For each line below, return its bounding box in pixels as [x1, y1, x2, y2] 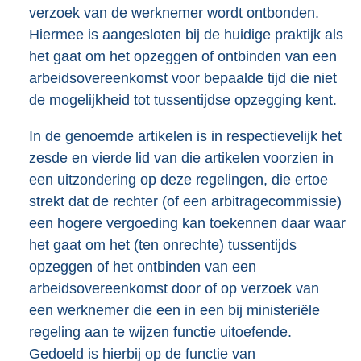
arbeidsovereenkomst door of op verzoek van [29, 280, 319, 297]
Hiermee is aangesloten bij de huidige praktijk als [29, 27, 343, 44]
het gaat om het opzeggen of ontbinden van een [29, 48, 337, 65]
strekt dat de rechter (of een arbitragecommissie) [29, 193, 342, 210]
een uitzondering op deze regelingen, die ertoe [29, 172, 328, 189]
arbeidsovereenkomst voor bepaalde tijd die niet [29, 70, 337, 87]
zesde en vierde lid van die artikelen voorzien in [29, 150, 334, 167]
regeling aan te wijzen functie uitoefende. [29, 324, 292, 341]
